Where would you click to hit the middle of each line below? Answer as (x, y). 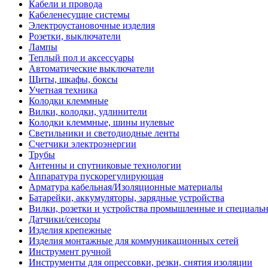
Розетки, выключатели (75, 36)
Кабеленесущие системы (79, 15)
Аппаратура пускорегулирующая (96, 176)
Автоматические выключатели (92, 68)
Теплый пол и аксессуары (81, 58)
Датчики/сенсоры (65, 219)
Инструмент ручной (70, 252)
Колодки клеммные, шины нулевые (101, 122)
